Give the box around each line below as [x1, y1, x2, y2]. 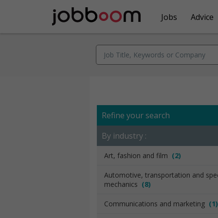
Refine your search [102, 110, 170, 121]
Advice [191, 11, 214, 22]
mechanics [104, 180, 142, 189]
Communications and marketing [104, 199, 209, 208]
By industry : [102, 130, 146, 141]
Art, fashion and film [104, 151, 172, 160]
